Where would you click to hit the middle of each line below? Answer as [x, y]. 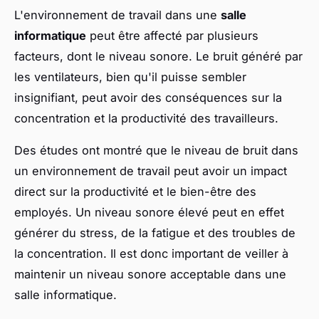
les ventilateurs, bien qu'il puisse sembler [130, 77]
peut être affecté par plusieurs [172, 35]
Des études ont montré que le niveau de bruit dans [156, 150]
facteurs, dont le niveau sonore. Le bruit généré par [158, 56]
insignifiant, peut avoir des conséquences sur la [148, 97]
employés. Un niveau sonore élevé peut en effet [149, 212]
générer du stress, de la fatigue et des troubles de [155, 232]
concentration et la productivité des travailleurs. [146, 118]
